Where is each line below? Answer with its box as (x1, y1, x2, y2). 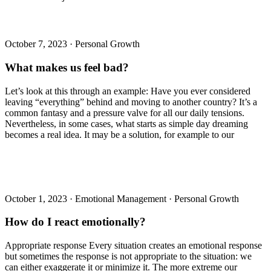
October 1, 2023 (5, 193, 70, 204)
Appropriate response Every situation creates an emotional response (5, 240, 262, 251)
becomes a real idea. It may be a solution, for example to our (5, 129, 234, 140)
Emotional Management (75, 193, 169, 204)
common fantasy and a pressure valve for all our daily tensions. (5, 107, 244, 118)
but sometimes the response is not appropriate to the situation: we (5, 251, 252, 262)
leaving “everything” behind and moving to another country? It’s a (5, 96, 257, 107)
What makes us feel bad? (5, 60, 129, 74)
